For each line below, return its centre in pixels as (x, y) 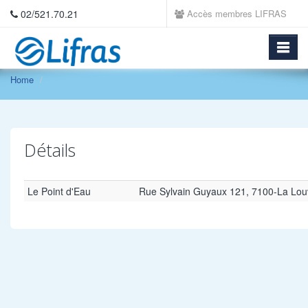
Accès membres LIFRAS (235, 13)
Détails (50, 150)
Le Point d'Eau (59, 191)
